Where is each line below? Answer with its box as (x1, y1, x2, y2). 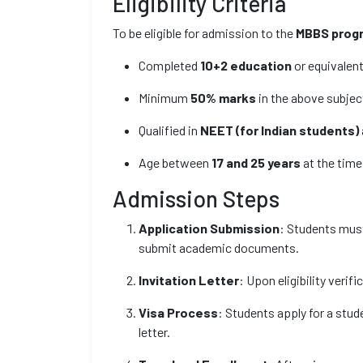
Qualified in (139, 122, 200, 138)
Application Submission (139, 220, 280, 236)
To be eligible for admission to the (113, 25, 296, 41)
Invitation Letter (139, 272, 239, 288)
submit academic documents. (139, 240, 299, 255)
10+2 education (200, 58, 292, 73)
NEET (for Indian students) (200, 122, 359, 138)
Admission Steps (113, 185, 280, 212)
